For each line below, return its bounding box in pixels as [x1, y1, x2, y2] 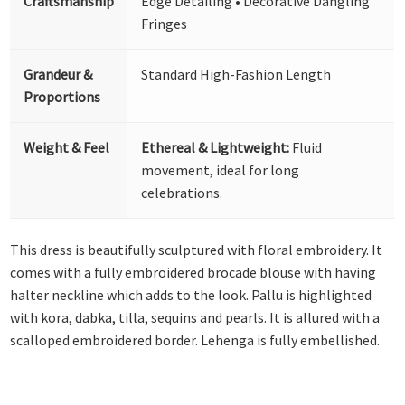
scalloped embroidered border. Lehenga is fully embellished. [10, 331, 381, 350]
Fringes [141, 14, 188, 33]
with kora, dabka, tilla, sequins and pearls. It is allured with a [10, 308, 381, 327]
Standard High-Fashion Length [141, 64, 332, 83]
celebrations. [141, 183, 223, 202]
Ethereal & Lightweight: [141, 137, 290, 156]
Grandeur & [24, 64, 93, 83]
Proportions [24, 87, 101, 106]
